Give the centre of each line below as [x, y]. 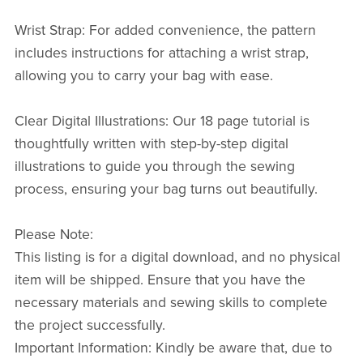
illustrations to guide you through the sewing [154, 167]
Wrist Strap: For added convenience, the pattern [165, 31]
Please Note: [53, 235]
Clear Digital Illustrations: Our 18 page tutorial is [162, 122]
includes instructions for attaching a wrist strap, [161, 53]
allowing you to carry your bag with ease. [143, 76]
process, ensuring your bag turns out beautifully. [166, 190]
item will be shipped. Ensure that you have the [160, 280]
